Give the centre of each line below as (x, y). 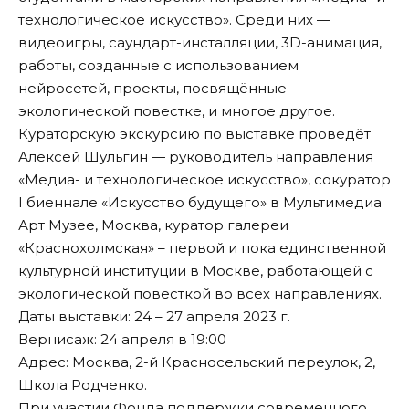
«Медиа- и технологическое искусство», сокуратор (204, 180)
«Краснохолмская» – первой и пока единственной (202, 248)
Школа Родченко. (83, 385)
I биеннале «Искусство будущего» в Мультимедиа (200, 203)
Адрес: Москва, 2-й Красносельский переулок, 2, (197, 362)
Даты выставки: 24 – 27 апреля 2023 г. (154, 317)
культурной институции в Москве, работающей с (196, 271)
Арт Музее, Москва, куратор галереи (153, 225)
